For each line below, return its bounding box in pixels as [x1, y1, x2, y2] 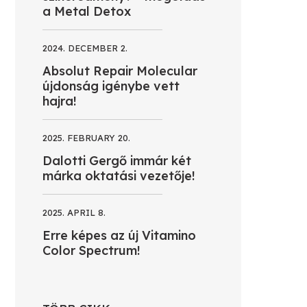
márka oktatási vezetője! [42, 167, 195, 184]
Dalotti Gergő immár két [42, 152, 191, 169]
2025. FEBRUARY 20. [42, 132, 130, 143]
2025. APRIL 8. [42, 206, 106, 218]
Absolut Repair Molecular [42, 62, 197, 79]
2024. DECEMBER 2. [42, 42, 127, 53]
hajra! [42, 93, 77, 109]
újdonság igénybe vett [42, 77, 180, 94]
